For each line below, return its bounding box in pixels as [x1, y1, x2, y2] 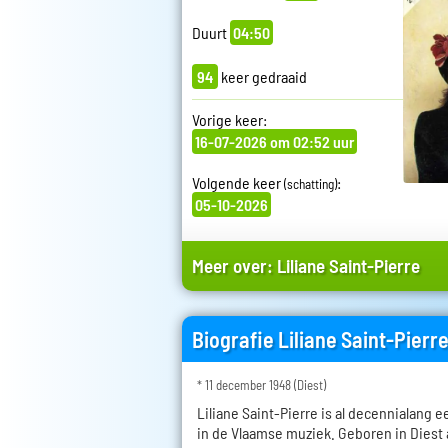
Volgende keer [192, 173, 284, 193]
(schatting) [284, 176, 337, 193]
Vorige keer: [192, 110, 267, 130]
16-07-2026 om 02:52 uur [195, 132, 354, 152]
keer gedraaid [218, 67, 307, 87]
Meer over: [192, 254, 277, 278]
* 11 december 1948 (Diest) [197, 377, 326, 394]
